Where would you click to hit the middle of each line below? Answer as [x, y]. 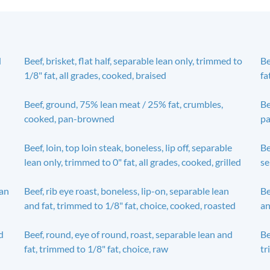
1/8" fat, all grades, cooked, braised [95, 75]
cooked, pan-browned [69, 118]
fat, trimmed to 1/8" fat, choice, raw [96, 248]
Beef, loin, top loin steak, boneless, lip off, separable [128, 147]
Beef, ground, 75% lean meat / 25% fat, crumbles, [123, 104]
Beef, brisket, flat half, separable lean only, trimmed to [133, 60]
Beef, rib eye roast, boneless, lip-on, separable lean [126, 190]
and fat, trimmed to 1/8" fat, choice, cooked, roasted [130, 205]
